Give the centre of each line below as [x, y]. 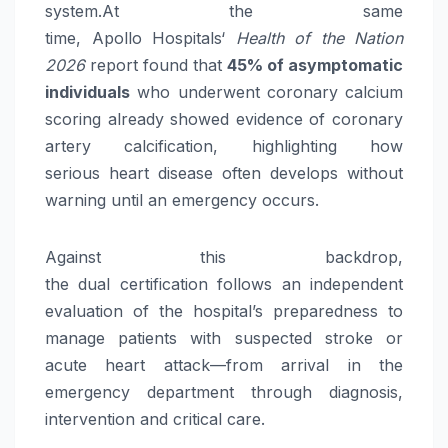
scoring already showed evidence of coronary [224, 119]
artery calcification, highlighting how [224, 146]
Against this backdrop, [224, 257]
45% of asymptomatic [315, 65]
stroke [348, 338]
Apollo [116, 38]
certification [163, 284]
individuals [87, 92]
